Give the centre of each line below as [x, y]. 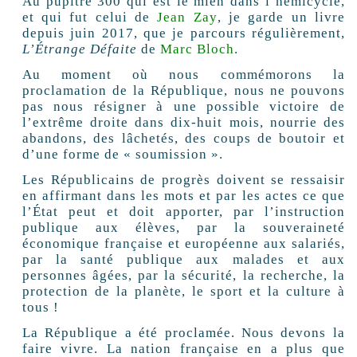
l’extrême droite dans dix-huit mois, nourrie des [183, 123]
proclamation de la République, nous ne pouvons [183, 91]
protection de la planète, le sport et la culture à [183, 292]
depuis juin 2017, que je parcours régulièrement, [183, 33]
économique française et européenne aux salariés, [183, 244]
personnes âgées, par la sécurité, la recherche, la [183, 276]
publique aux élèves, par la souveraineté [183, 228]
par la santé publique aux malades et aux [183, 260]
